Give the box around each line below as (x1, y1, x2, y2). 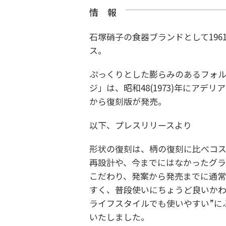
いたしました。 (89, 210, 149, 223)
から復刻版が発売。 (89, 94, 166, 107)
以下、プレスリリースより (89, 118, 192, 131)
